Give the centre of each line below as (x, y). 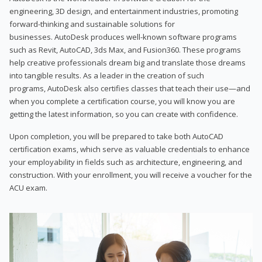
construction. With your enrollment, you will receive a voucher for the (131, 175)
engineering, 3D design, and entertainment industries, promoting (124, 11)
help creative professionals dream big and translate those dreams (127, 62)
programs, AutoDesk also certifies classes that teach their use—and (130, 88)
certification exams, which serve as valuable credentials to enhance (130, 149)
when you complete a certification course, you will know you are (122, 101)
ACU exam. (28, 187)
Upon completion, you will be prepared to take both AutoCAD (116, 136)
